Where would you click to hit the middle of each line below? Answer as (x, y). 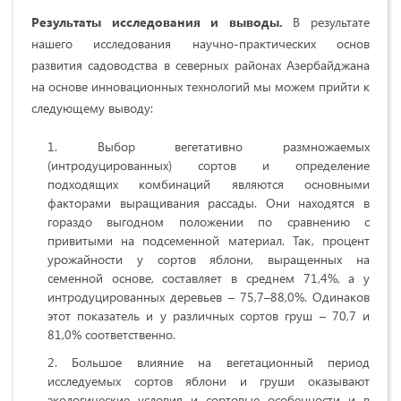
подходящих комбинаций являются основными (209, 184)
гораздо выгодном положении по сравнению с (209, 222)
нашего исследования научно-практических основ (200, 44)
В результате (332, 22)
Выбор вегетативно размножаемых (234, 147)
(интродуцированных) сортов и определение (209, 166)
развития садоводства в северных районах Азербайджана (200, 65)
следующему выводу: (92, 108)
